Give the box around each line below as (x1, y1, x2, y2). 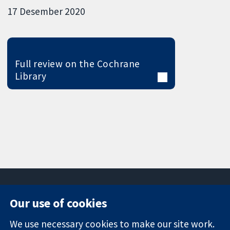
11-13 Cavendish (84, 208, 141, 219)
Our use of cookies (10, 195, 108, 211)
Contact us (172, 208, 211, 219)
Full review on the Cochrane (14, 57, 140, 70)
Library (14, 69, 47, 82)
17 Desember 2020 (7, 5, 86, 17)
